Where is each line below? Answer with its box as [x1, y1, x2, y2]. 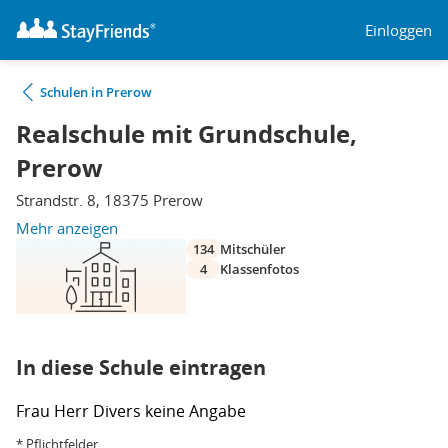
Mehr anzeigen [16, 218, 118, 238]
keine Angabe [145, 400, 246, 422]
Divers [93, 400, 145, 422]
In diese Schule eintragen [16, 354, 266, 381]
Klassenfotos [220, 260, 299, 278]
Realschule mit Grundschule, [16, 117, 357, 151]
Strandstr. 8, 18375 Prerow [16, 190, 203, 210]
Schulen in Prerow [40, 83, 152, 101]
